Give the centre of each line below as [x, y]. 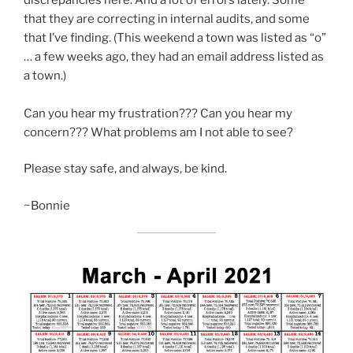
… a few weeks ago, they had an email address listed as [174, 56]
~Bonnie [47, 205]
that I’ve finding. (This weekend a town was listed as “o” [175, 37]
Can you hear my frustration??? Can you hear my [158, 113]
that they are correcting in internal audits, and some [167, 19]
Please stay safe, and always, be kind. [125, 169]
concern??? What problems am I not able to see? [158, 132]
